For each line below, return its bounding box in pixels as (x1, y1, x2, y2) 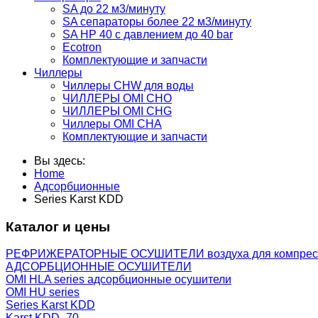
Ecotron (62, 41, 102, 54)
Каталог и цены (6, 219, 110, 234)
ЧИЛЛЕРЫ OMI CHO (62, 92, 172, 105)
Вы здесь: (34, 155, 91, 168)
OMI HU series (6, 286, 79, 299)
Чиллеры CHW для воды (62, 79, 194, 92)
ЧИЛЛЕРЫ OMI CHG (62, 105, 172, 118)
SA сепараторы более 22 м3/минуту (62, 16, 251, 28)
